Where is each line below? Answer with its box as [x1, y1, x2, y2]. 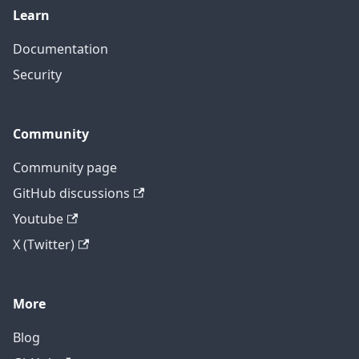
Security [13, 66, 62, 83]
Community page [13, 159, 117, 176]
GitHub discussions [13, 184, 130, 202]
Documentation [13, 40, 108, 58]
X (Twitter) [13, 236, 75, 253]
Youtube [13, 210, 63, 228]
